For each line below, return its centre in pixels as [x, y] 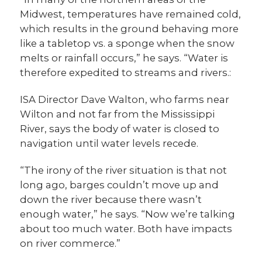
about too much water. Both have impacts [126, 228]
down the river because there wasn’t [111, 199]
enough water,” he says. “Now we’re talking [128, 214]
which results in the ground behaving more [130, 28]
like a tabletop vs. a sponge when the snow [127, 43]
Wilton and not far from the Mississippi [118, 114]
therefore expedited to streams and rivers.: [126, 72]
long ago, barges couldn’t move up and [120, 185]
